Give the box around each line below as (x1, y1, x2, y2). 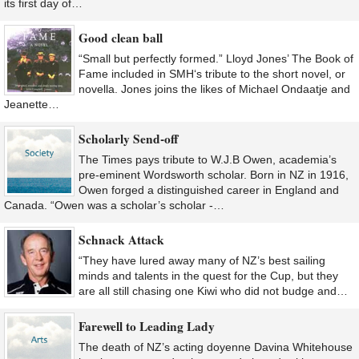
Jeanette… (4, 97, 59, 111)
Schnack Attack (79, 231, 164, 249)
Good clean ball (79, 28, 163, 46)
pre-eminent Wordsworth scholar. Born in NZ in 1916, (79, 168, 349, 182)
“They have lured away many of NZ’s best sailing (79, 254, 325, 268)
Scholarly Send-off (79, 130, 178, 148)
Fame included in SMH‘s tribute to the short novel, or (79, 67, 345, 80)
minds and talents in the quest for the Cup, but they (79, 269, 338, 283)
